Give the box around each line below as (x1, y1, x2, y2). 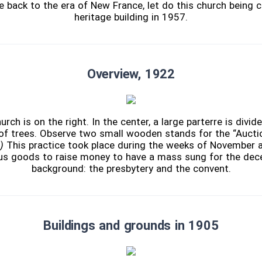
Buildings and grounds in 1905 (43, 218, 219, 233)
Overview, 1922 (87, 67, 175, 82)
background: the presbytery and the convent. (31, 163, 231, 175)
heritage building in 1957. (74, 11, 188, 23)
